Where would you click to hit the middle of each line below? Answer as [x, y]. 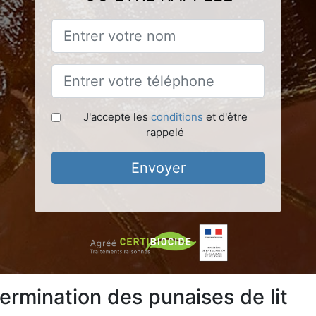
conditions [177, 116]
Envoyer [158, 168]
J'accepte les [117, 116]
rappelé [165, 132]
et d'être [225, 116]
